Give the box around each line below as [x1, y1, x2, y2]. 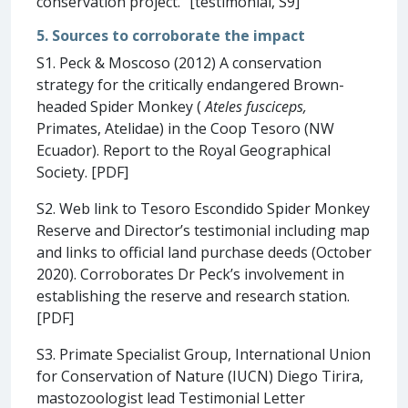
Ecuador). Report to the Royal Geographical [36, 139, 331, 160]
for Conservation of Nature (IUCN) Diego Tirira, [36, 365, 363, 386]
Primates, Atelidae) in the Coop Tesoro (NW [36, 117, 334, 138]
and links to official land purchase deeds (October [36, 241, 372, 262]
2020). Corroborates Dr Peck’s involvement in [36, 263, 344, 284]
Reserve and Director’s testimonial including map [36, 219, 370, 240]
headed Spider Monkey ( [36, 96, 205, 117]
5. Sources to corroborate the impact [36, 25, 305, 46]
